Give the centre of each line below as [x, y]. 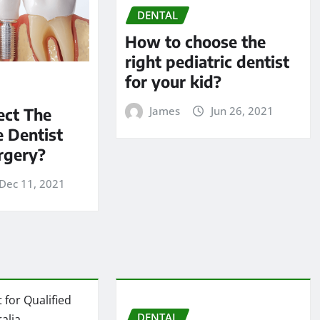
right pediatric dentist [207, 61]
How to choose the [195, 41]
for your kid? [173, 81]
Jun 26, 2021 [242, 110]
